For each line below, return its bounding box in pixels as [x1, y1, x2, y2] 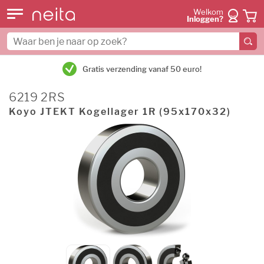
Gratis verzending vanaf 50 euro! [82, 64, 202, 74]
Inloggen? [187, 15, 223, 24]
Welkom [193, 8, 223, 16]
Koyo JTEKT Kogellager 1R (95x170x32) [9, 106, 231, 117]
